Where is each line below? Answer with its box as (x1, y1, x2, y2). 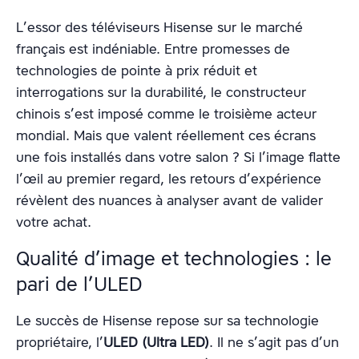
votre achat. (16, 213, 91, 232)
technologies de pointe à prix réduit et (16, 62, 257, 80)
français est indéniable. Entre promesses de (16, 40, 290, 58)
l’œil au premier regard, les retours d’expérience (16, 170, 321, 188)
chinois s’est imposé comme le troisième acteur (16, 105, 317, 123)
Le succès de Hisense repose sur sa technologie (16, 312, 319, 330)
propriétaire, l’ (16, 333, 103, 352)
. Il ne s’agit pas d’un (209, 333, 339, 352)
